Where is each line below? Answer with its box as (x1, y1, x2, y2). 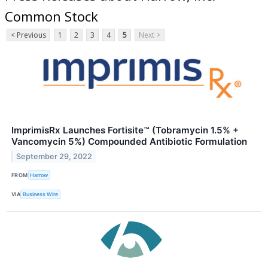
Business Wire (23, 191, 59, 198)
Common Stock (5, 7, 98, 25)
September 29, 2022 (16, 152, 93, 162)
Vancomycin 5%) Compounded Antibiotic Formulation (11, 136, 247, 148)
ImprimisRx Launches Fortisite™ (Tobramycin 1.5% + (11, 124, 239, 136)
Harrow (30, 171, 48, 178)
